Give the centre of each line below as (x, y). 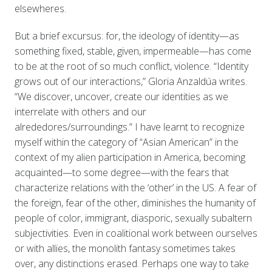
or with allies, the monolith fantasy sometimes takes (125, 249)
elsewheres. (40, 9)
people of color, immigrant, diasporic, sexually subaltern (133, 218)
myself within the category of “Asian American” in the (126, 142)
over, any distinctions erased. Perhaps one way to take (131, 264)
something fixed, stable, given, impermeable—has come (133, 51)
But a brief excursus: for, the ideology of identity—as (127, 36)
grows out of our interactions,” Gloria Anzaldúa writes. (131, 82)
